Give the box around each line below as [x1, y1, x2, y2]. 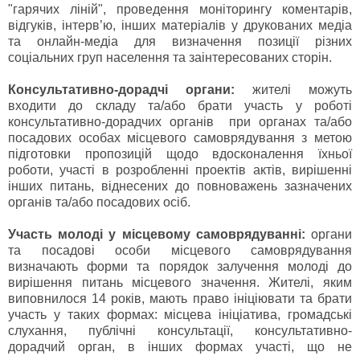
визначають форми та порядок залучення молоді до [8, 260, 352, 274]
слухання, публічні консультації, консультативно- [8, 324, 352, 338]
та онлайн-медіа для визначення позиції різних [8, 35, 352, 49]
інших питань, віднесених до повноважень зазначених [8, 179, 352, 194]
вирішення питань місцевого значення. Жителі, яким [8, 276, 352, 290]
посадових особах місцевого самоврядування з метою [8, 131, 352, 145]
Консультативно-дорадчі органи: [8, 83, 252, 97]
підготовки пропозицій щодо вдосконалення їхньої [8, 147, 352, 162]
